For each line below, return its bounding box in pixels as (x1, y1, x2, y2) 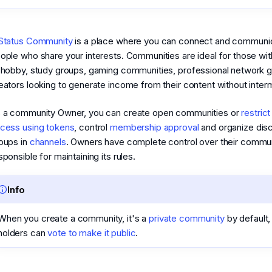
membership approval (110, 121, 199, 133)
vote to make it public (47, 226, 136, 239)
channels (29, 135, 66, 148)
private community (149, 212, 225, 224)
